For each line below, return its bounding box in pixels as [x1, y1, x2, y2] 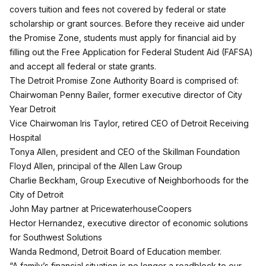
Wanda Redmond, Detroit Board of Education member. [9, 246, 221, 256]
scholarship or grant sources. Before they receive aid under [9, 18, 245, 28]
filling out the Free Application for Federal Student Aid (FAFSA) [9, 47, 253, 57]
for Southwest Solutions [9, 232, 102, 242]
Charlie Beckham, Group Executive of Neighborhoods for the [9, 175, 249, 185]
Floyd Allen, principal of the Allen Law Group [9, 161, 182, 171]
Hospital [9, 132, 41, 142]
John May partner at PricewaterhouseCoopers [9, 204, 192, 214]
